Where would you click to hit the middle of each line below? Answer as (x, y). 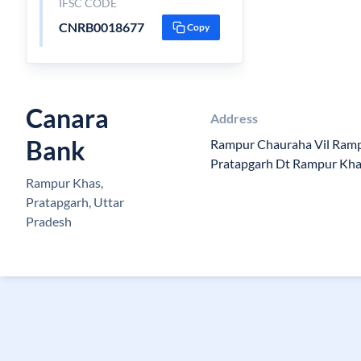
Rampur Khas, (64, 183)
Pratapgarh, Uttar (75, 202)
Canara (67, 118)
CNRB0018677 (101, 27)
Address (234, 118)
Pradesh (49, 221)
